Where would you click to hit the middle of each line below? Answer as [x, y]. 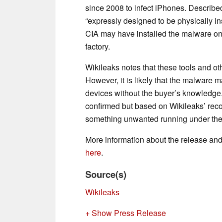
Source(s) [106, 174]
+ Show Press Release [126, 213]
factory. [98, 46]
